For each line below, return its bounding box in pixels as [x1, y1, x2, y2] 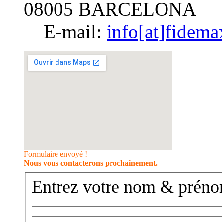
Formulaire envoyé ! [24, 150, 87, 159]
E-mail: [44, 21, 102, 43]
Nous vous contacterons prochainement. [24, 159, 158, 167]
